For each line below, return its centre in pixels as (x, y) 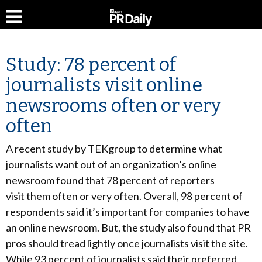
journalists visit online (104, 85)
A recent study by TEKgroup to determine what (114, 149)
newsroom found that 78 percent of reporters (110, 180)
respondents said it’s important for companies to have (128, 212)
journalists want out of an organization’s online (111, 164)
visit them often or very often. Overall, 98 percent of (124, 196)
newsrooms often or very (113, 105)
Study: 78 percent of (91, 64)
